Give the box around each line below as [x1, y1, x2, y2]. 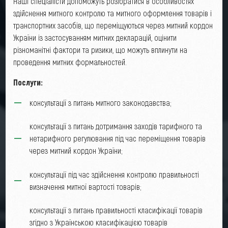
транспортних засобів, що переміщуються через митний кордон [13, 20, 213, 30]
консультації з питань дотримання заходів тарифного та [29, 121, 202, 131]
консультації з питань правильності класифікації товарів [29, 205, 203, 215]
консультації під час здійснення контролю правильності [29, 169, 199, 179]
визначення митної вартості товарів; [29, 181, 141, 191]
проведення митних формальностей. [13, 56, 127, 67]
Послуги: [13, 77, 43, 87]
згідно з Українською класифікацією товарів [29, 217, 167, 227]
